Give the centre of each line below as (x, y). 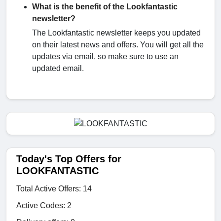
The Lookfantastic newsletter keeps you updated (116, 33)
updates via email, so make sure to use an (105, 56)
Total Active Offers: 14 (54, 188)
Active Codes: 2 (44, 205)
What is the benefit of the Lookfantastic (105, 6)
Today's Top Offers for (69, 159)
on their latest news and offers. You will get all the (118, 44)
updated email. (58, 68)
